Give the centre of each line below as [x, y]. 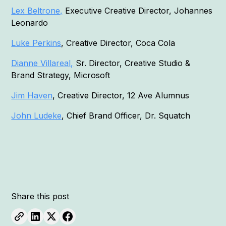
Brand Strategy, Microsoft [62, 75]
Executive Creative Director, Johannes [138, 11]
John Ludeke [37, 116]
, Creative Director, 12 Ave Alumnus [122, 96]
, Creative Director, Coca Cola [120, 43]
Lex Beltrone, [37, 11]
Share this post [40, 196]
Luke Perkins [36, 43]
